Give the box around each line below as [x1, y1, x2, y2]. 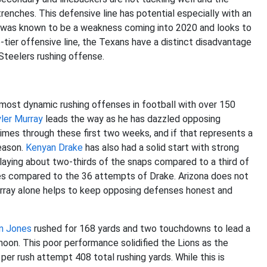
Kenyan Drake [26, 142, 83, 153]
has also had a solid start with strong [83, 142, 239, 153]
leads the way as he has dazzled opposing [43, 113, 221, 125]
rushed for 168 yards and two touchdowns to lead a [32, 223, 250, 234]
